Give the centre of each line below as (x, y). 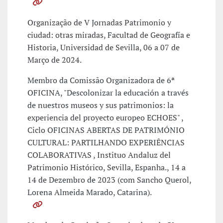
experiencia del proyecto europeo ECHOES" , (105, 118)
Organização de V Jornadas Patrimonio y (99, 23)
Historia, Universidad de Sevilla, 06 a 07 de (104, 48)
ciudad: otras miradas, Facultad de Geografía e (109, 35)
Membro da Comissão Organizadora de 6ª (101, 80)
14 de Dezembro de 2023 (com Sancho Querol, (109, 180)
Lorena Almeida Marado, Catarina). (90, 192)
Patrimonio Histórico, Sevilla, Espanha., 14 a (107, 167)
